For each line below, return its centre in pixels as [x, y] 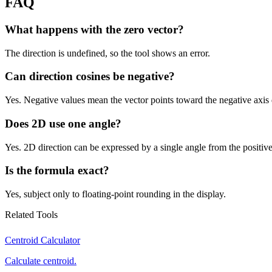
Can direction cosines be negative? [90, 76]
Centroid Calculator [42, 240]
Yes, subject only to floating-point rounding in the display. [115, 194]
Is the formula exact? [57, 171]
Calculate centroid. [41, 261]
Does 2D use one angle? [63, 123]
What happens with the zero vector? [94, 29]
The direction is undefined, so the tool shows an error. [107, 53]
